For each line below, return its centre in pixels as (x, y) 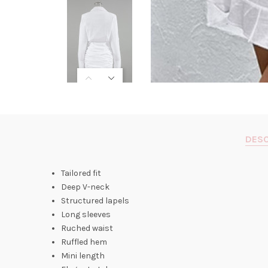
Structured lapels (95, 201)
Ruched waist (87, 228)
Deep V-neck (85, 187)
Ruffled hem (84, 242)
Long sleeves (86, 214)
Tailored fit (81, 173)
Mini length (83, 256)
